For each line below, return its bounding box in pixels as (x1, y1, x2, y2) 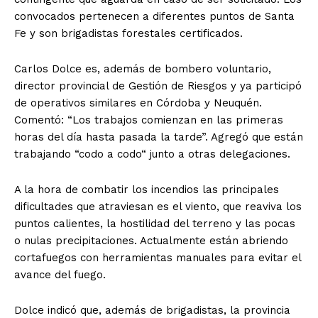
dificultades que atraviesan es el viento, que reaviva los (14, 199, 302, 213)
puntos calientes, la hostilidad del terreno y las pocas (14, 216, 295, 230)
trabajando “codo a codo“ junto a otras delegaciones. (14, 147, 290, 160)
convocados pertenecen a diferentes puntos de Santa (14, 9, 295, 23)
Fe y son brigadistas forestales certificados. (14, 26, 250, 40)
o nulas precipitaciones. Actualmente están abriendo (14, 234, 288, 247)
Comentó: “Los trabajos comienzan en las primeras (14, 113, 283, 126)
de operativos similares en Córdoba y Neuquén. (14, 96, 262, 109)
